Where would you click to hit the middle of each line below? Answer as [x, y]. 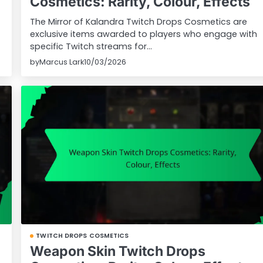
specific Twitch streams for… [91, 47]
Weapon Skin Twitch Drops [118, 251]
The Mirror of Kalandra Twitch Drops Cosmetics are [139, 22]
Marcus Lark [62, 62]
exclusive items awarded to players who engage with [144, 34]
